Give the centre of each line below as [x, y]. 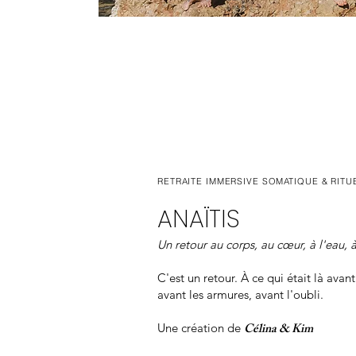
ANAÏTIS [199, 219]
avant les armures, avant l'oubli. [240, 294]
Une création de [201, 328]
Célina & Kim [279, 330]
